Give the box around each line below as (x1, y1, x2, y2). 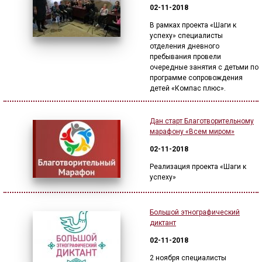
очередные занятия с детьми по (150, 63, 258, 71)
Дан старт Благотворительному (150, 117, 254, 125)
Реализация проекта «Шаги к (150, 163, 246, 171)
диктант (150, 219, 176, 227)
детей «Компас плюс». (150, 84, 226, 92)
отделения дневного (150, 42, 219, 50)
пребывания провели (150, 53, 221, 61)
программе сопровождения (150, 74, 243, 82)
